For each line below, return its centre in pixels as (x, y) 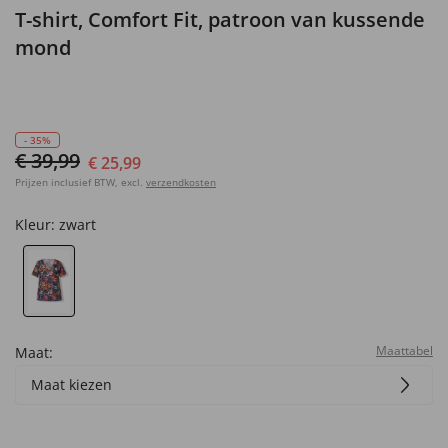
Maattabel (404, 350)
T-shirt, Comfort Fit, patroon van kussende (220, 19)
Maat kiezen (71, 384)
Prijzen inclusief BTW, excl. (79, 182)
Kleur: (37, 224)
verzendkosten (181, 182)
